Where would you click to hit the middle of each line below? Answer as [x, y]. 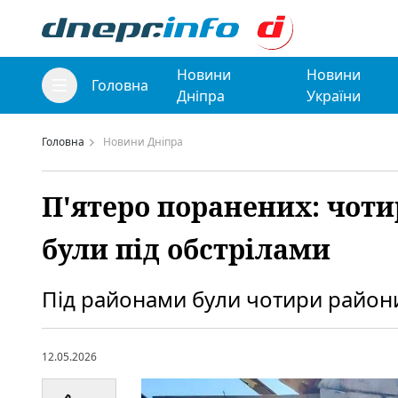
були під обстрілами [186, 249]
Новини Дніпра [143, 142]
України [333, 96]
